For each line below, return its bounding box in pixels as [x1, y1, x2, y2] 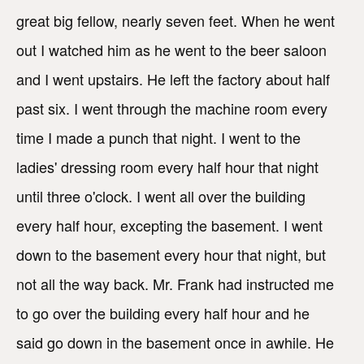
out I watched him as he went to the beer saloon [16, 39, 327, 61]
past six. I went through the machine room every [16, 97, 327, 119]
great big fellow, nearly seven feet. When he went [16, 10, 335, 32]
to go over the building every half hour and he [16, 302, 310, 324]
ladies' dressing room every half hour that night [16, 156, 318, 178]
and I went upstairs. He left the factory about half [16, 68, 330, 90]
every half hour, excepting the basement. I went [16, 214, 323, 236]
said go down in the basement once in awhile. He [16, 331, 334, 353]
